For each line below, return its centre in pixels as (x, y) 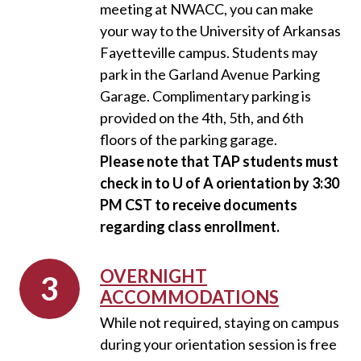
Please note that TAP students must (219, 161)
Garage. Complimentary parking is (205, 96)
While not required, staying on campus (220, 322)
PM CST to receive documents (199, 205)
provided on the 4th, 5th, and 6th (202, 118)
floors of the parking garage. (189, 139)
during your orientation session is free (218, 344)
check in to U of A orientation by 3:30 (220, 183)
